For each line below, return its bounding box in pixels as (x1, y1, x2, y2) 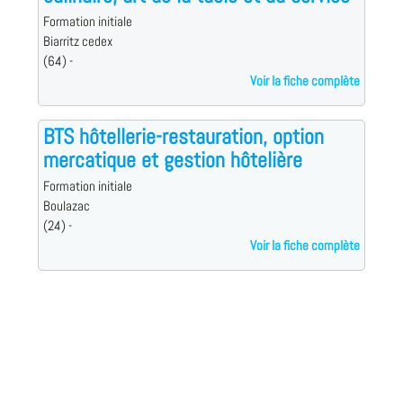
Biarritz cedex (42, 32, 112, 51)
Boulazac (42, 197, 90, 216)
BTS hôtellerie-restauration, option (42, 122, 324, 151)
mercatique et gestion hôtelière (42, 146, 302, 175)
